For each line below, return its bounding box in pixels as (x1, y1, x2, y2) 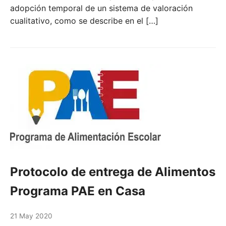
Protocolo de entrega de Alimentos (10, 164, 215, 180)
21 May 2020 (10, 212, 52, 220)
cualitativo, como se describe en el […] (10, 16, 158, 26)
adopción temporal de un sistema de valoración (10, 3, 193, 14)
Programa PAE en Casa (10, 184, 145, 199)
